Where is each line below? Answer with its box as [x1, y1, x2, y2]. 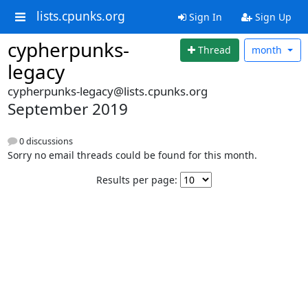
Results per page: [96, 173, 177, 187]
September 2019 [7, 98, 128, 120]
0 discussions [16, 135, 73, 148]
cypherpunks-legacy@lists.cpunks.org [7, 83, 208, 99]
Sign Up [252, 10, 291, 23]
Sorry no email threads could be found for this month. [7, 148, 257, 162]
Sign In [186, 10, 222, 23]
